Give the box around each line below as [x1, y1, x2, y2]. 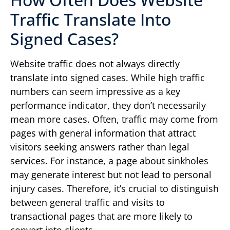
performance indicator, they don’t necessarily [10, 99, 206, 112]
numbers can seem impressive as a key [10, 85, 180, 98]
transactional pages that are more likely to [10, 210, 193, 223]
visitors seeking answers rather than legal [10, 141, 189, 154]
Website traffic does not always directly [10, 57, 180, 70]
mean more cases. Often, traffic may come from [10, 113, 218, 126]
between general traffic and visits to [10, 196, 165, 209]
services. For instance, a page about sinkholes [10, 155, 208, 167]
